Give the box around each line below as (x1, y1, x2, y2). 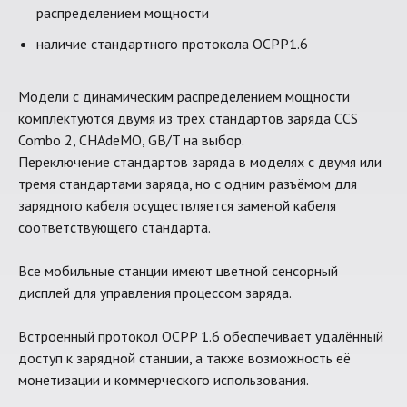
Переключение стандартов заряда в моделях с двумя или (18, 153, 382, 172)
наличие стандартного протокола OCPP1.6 (36, 35, 308, 54)
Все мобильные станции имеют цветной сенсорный (18, 262, 338, 281)
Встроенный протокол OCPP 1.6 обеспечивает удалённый (18, 327, 383, 346)
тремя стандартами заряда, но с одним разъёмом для (18, 174, 357, 194)
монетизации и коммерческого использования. (18, 371, 309, 390)
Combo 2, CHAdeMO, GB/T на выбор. (18, 131, 244, 150)
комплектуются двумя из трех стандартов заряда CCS (18, 109, 358, 128)
